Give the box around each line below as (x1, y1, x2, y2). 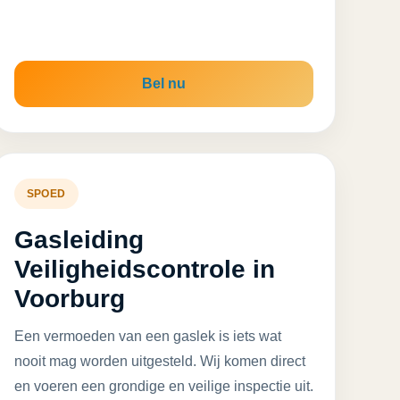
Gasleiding (13, 226, 144, 254)
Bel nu (141, 76, 186, 91)
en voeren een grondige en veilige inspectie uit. (13, 379, 313, 394)
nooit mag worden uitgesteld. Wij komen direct (13, 354, 305, 369)
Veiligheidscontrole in (13, 255, 275, 283)
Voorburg (13, 285, 125, 312)
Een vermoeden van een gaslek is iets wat (13, 329, 281, 344)
